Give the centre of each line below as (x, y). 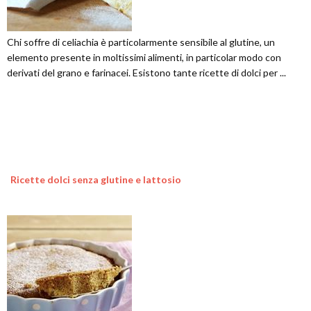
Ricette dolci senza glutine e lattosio (96, 180)
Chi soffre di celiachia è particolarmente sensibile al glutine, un (141, 42)
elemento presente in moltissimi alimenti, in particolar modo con (144, 58)
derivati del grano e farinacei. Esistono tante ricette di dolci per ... (146, 73)
